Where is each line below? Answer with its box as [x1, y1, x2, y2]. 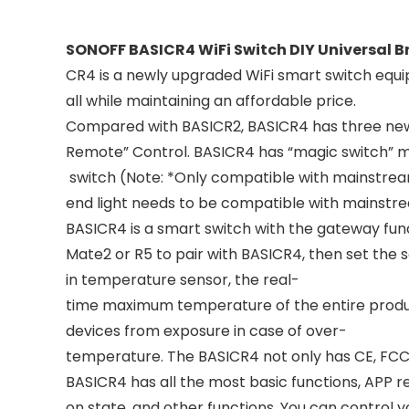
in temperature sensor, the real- [66, 269, 299, 290]
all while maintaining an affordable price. [66, 90, 356, 111]
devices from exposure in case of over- [66, 320, 347, 341]
